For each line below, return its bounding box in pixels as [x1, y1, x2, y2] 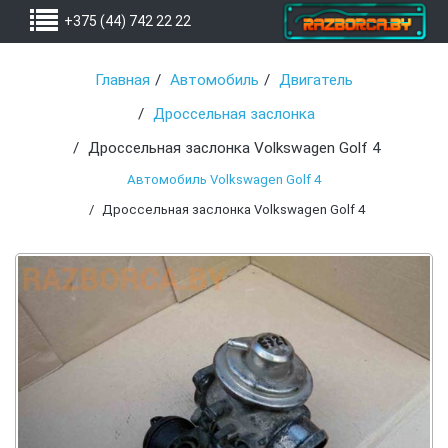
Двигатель [279, 71, 353, 90]
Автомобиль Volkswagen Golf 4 [127, 172, 321, 188]
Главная [95, 71, 150, 90]
